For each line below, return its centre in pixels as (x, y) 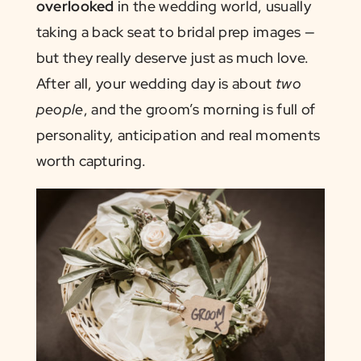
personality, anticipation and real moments (178, 135)
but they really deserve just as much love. (172, 58)
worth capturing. (91, 161)
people (60, 109)
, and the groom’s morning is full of (199, 109)
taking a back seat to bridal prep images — (176, 32)
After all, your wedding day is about (156, 83)
